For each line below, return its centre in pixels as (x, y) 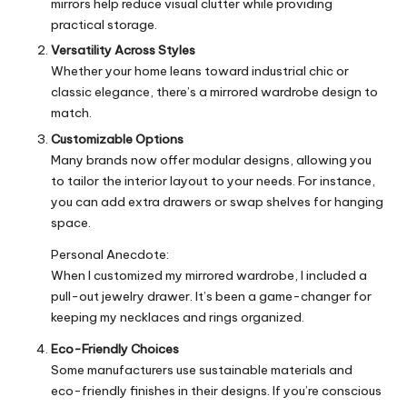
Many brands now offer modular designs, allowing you (211, 159)
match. (71, 113)
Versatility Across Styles (123, 50)
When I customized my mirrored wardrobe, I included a (209, 275)
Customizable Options (117, 139)
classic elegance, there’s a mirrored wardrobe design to (214, 92)
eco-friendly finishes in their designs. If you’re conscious (216, 390)
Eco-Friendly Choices (115, 348)
